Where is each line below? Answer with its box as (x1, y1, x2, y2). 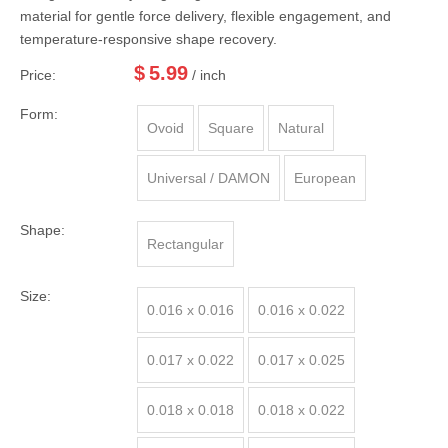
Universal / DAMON (147, 170, 270, 186)
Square (208, 120, 254, 136)
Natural (278, 120, 324, 136)
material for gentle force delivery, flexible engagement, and (20, 8, 391, 24)
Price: (20, 67, 56, 83)
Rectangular (147, 236, 224, 252)
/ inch (192, 67, 226, 83)
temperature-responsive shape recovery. (20, 31, 277, 47)
